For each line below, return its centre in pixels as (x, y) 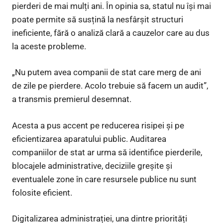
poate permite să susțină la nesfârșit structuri (98, 19)
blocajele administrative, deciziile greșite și (92, 166)
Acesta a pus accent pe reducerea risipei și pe (98, 125)
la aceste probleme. (49, 46)
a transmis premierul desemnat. (72, 99)
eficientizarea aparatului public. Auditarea (89, 139)
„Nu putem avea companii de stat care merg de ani (107, 72)
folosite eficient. (42, 192)
